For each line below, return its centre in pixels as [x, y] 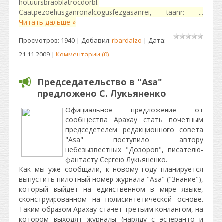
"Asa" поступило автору [134, 139]
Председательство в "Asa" [100, 82]
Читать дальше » [47, 22]
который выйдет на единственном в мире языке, [111, 189]
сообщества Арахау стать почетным [134, 120]
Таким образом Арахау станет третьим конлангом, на [111, 209]
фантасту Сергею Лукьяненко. [116, 159]
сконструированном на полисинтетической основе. [111, 199]
